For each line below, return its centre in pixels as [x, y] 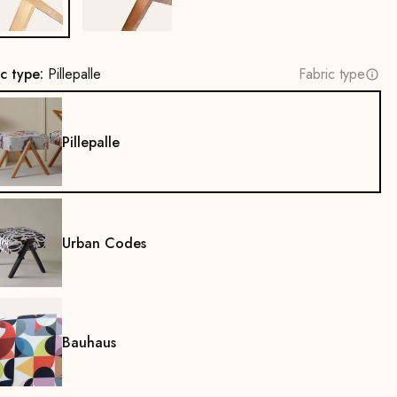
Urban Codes [104, 243]
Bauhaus [89, 342]
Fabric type [332, 74]
